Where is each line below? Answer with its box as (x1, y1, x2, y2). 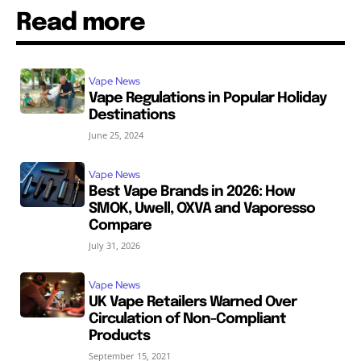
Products (88, 329, 150, 343)
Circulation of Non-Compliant (88, 312, 286, 326)
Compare (88, 218, 151, 233)
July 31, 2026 (88, 239, 140, 251)
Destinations (88, 108, 175, 122)
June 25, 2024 (88, 129, 143, 141)
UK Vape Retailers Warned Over (88, 295, 297, 309)
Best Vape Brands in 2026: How (88, 185, 295, 199)
